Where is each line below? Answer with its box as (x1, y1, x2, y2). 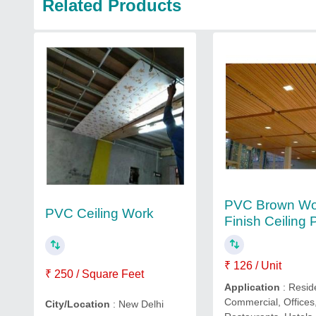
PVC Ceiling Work (45, 205, 154, 221)
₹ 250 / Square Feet (45, 268, 144, 281)
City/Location (45, 298, 110, 310)
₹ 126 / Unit (224, 260, 282, 272)
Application (224, 281, 284, 293)
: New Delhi (110, 298, 164, 310)
